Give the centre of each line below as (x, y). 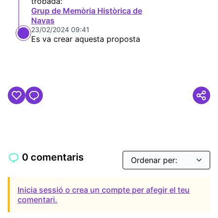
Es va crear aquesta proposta (86, 39)
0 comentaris (53, 157)
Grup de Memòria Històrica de (87, 11)
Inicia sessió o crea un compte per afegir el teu (104, 190)
